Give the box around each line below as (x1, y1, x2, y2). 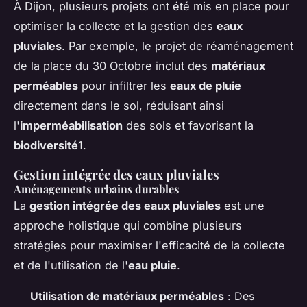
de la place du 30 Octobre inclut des (14, 59, 211, 73)
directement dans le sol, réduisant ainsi (14, 99, 224, 113)
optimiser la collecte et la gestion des (14, 19, 217, 34)
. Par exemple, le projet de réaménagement (62, 39, 293, 53)
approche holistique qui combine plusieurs (14, 219, 242, 233)
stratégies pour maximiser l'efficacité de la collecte (14, 238, 285, 253)
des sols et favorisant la (123, 119, 254, 133)
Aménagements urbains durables (14, 182, 179, 197)
